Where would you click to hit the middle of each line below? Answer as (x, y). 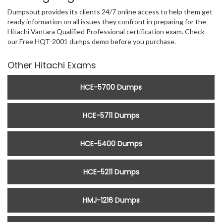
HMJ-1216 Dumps (111, 200)
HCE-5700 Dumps (111, 87)
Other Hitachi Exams (52, 65)
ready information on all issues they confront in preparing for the (107, 22)
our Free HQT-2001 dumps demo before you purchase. (92, 42)
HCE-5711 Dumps (111, 116)
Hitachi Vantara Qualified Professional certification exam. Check (106, 32)
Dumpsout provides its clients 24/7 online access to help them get (110, 12)
